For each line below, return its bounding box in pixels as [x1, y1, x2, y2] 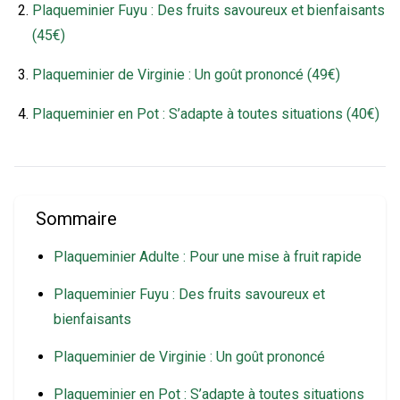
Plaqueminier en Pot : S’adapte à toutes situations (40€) [32, 104, 379, 122]
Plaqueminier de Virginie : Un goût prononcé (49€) [32, 65, 340, 83]
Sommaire [36, 207, 117, 229]
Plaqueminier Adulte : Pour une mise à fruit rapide [54, 247, 362, 265]
